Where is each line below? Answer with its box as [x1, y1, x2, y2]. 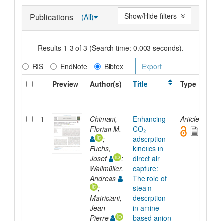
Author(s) [89, 78, 122, 89]
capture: [132, 163, 158, 173]
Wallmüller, [89, 163, 123, 173]
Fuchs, [89, 143, 110, 153]
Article [180, 113, 199, 124]
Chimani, [89, 113, 117, 124]
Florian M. [89, 123, 123, 134]
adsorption [132, 133, 166, 144]
